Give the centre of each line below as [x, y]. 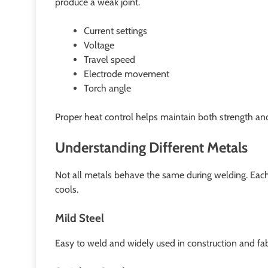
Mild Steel [80, 218]
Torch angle [107, 89]
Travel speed [109, 60]
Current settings [115, 31]
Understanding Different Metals [151, 148]
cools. [67, 190]
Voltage [99, 45]
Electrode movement [127, 74]
